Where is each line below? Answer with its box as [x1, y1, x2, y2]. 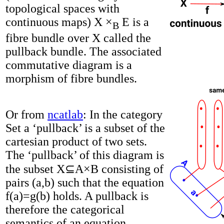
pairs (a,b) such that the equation [5, 176, 164, 189]
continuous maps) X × [5, 15, 112, 29]
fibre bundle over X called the [5, 31, 151, 44]
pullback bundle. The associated [5, 44, 161, 58]
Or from [5, 108, 47, 121]
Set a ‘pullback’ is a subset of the [5, 121, 165, 135]
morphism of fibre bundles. [5, 71, 137, 85]
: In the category [83, 108, 162, 121]
